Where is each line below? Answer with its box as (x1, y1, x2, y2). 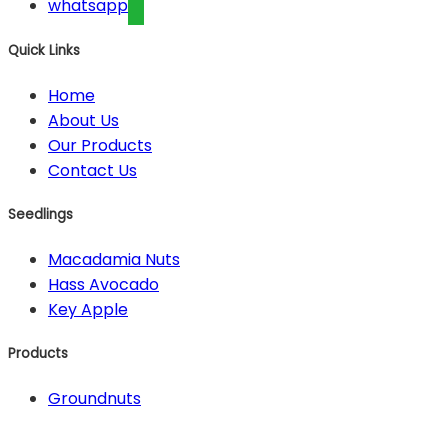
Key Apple (48, 298, 128, 322)
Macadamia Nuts (48, 248, 180, 272)
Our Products (48, 133, 152, 157)
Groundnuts (48, 387, 141, 411)
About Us (48, 108, 119, 132)
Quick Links (8, 40, 80, 60)
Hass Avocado (48, 273, 159, 297)
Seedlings (8, 204, 73, 224)
